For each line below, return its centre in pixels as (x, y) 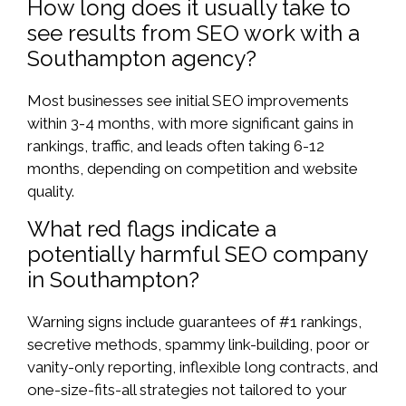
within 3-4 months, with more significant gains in (190, 123)
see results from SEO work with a (193, 33)
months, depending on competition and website (193, 168)
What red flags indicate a (152, 229)
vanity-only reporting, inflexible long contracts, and (203, 367)
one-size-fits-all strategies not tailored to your (187, 390)
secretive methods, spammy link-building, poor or (198, 344)
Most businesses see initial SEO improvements (188, 100)
